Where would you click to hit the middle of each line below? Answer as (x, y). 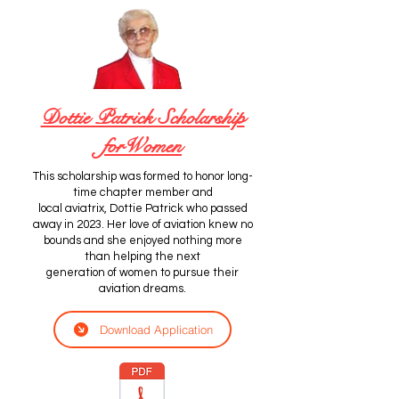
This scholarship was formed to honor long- (142, 176)
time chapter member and (142, 192)
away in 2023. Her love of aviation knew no (142, 224)
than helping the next (142, 256)
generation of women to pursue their (142, 273)
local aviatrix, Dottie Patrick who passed (142, 208)
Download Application (156, 330)
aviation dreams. (142, 289)
